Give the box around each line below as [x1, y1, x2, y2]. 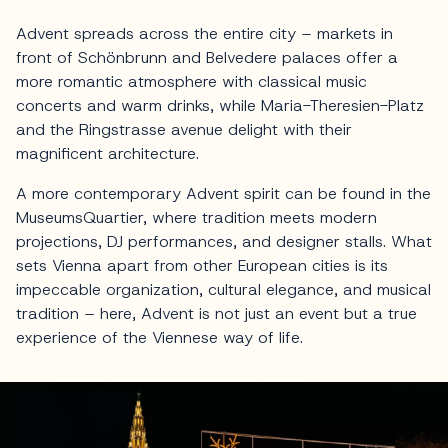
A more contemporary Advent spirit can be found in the [16, 183, 431, 205]
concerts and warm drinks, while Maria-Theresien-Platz [16, 95, 424, 117]
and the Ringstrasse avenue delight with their [16, 119, 352, 141]
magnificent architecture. [16, 143, 204, 165]
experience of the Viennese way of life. [16, 327, 303, 349]
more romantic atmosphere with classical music [16, 71, 367, 93]
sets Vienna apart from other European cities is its [16, 255, 388, 277]
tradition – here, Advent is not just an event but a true [16, 303, 417, 325]
